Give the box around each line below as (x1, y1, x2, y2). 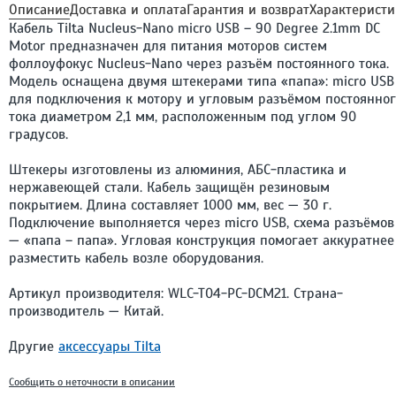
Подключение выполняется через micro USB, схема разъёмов (9, 213, 394, 232)
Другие (9, 337, 58, 355)
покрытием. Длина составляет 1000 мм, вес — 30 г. (9, 195, 331, 214)
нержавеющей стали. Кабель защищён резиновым (9, 178, 330, 196)
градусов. (9, 125, 68, 143)
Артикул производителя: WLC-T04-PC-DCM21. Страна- (9, 284, 343, 302)
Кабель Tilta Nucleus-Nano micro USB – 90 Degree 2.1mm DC (9, 19, 380, 37)
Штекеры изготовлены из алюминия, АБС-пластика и (9, 160, 346, 179)
